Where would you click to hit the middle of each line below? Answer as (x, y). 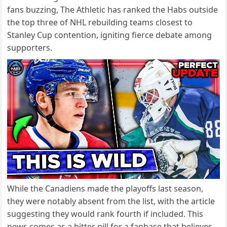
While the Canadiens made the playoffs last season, (105, 189)
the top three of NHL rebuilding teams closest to (100, 23)
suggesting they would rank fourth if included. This (105, 214)
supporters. (30, 48)
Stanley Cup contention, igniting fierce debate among (110, 35)
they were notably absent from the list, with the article (111, 201)
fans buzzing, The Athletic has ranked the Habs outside (113, 10)
